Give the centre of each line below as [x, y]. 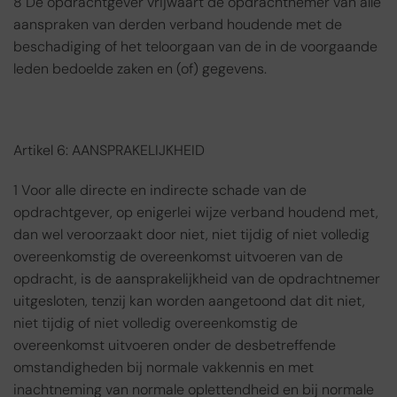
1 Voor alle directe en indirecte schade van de [160, 191]
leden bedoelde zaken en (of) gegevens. [140, 69]
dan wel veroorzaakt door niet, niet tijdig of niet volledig [191, 235]
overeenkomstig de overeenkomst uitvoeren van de [178, 257]
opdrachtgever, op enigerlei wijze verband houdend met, [196, 213]
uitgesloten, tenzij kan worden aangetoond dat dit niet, [189, 301]
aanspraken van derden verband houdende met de [178, 25]
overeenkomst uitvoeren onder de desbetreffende [175, 346]
